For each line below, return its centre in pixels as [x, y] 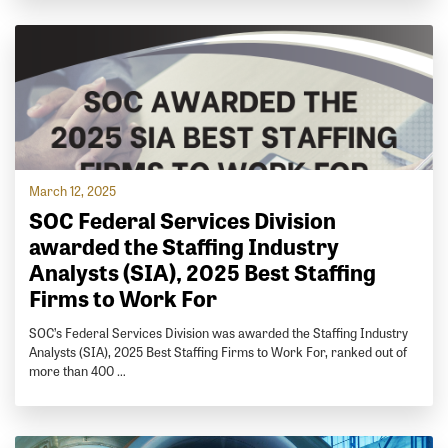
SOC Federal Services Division [183, 220]
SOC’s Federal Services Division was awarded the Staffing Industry [219, 333]
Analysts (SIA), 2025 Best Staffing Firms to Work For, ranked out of [218, 352]
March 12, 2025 [73, 191]
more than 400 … [78, 371]
